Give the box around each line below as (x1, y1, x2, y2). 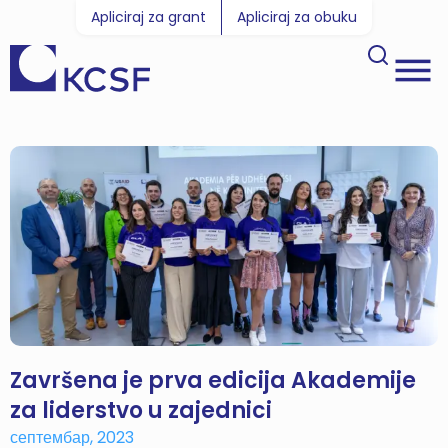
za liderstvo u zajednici (10, 394, 272, 426)
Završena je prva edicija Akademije (10, 364, 416, 396)
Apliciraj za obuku (237, 7, 357, 27)
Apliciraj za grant (91, 7, 206, 27)
